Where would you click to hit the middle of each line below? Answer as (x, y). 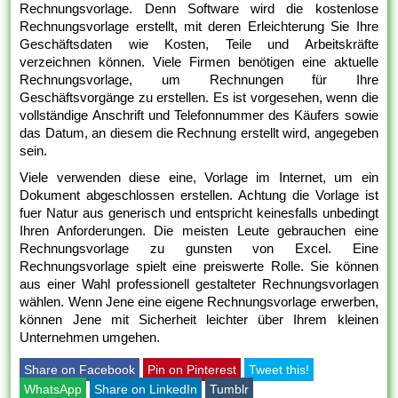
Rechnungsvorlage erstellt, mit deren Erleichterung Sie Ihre (199, 27)
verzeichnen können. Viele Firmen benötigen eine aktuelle (199, 62)
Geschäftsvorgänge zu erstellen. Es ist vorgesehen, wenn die (199, 98)
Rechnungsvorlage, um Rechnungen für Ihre (199, 80)
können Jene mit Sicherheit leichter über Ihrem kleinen (199, 320)
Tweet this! (279, 370)
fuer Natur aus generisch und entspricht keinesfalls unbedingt (199, 213)
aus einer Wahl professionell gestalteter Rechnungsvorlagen (199, 284)
